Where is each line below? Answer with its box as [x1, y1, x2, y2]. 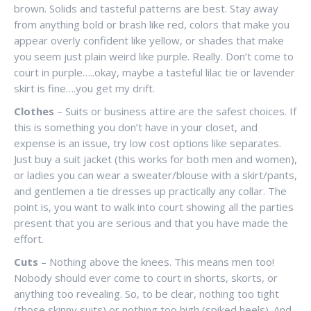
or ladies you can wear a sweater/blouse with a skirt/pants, [14, 168, 297, 182]
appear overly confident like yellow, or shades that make [14, 33, 284, 47]
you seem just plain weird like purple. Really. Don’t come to [14, 49, 294, 63]
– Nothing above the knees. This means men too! [38, 255, 274, 269]
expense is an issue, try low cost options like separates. [14, 136, 281, 150]
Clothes [14, 104, 54, 118]
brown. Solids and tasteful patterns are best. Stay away [14, 1, 278, 15]
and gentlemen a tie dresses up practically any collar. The [14, 184, 287, 198]
